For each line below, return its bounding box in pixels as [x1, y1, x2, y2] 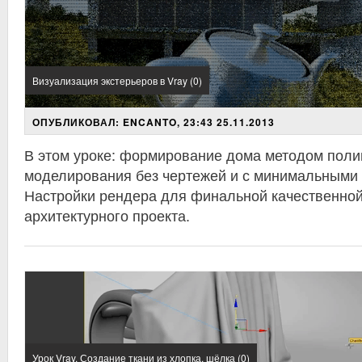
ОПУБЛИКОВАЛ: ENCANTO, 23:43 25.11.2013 [32, 115, 275, 129]
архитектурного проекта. [24, 204, 190, 225]
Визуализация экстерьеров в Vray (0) [32, 74, 202, 87]
